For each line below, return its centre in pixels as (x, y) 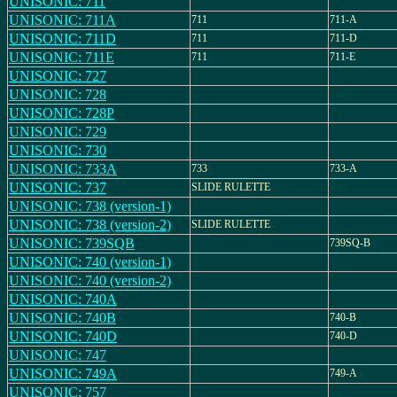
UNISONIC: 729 (58, 132)
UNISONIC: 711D (62, 39)
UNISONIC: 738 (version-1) (90, 206)
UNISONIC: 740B (62, 318)
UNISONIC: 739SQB (72, 243)
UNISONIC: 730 (58, 150)
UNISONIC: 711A (62, 20)
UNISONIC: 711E (62, 57)
